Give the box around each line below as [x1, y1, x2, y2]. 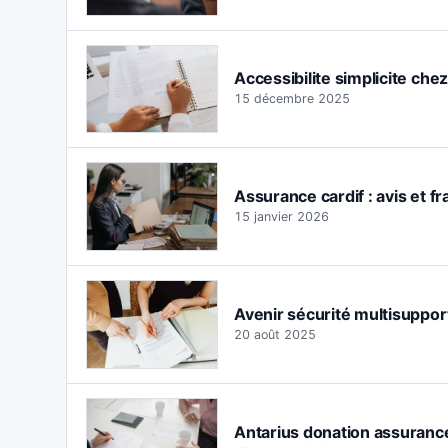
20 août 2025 [234, 326, 316, 342]
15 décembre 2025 [234, 91, 350, 107]
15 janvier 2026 [234, 209, 329, 225]
